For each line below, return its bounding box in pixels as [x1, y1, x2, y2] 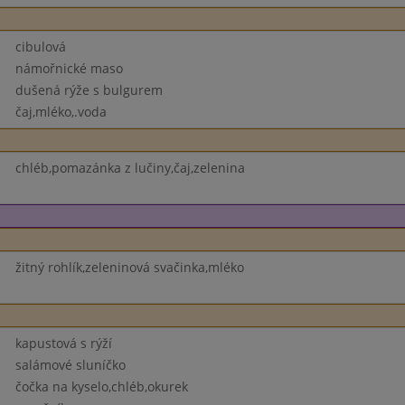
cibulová [14, 38, 66, 55]
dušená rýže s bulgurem [14, 81, 163, 99]
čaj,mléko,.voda [14, 103, 107, 120]
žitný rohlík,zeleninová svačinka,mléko [14, 259, 244, 276]
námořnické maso [14, 60, 123, 77]
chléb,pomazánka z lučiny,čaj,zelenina [14, 159, 245, 176]
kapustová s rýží [14, 334, 112, 352]
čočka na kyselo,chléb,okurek [14, 378, 188, 395]
